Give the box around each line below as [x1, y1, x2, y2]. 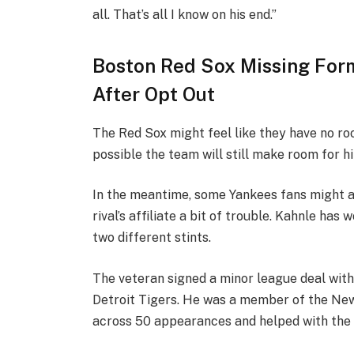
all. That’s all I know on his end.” [92, 7, 277, 23]
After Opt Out [92, 82, 216, 105]
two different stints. [92, 230, 212, 246]
